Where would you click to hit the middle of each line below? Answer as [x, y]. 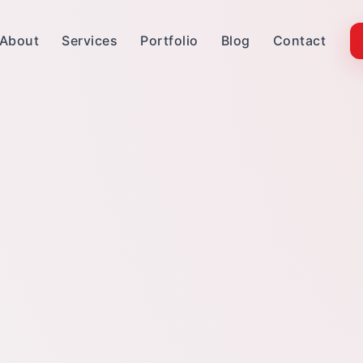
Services [90, 40]
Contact [299, 40]
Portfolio [169, 40]
